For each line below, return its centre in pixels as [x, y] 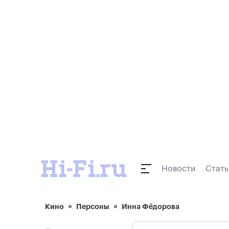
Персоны [93, 207]
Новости [178, 169]
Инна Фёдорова [151, 207]
